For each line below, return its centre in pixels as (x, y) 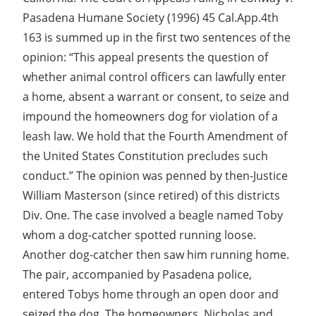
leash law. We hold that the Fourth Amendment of (155, 136)
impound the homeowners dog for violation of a (150, 116)
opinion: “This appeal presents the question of (145, 57)
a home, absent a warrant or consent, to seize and (156, 96)
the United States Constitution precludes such (145, 156)
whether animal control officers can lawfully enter (154, 77)
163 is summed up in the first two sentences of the (157, 37)
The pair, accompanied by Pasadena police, (137, 274)
